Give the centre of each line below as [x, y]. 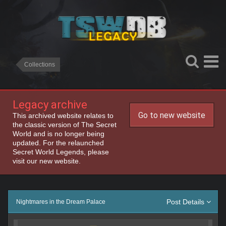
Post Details [186, 202]
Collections [40, 65]
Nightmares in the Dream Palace [61, 202]
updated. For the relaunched [58, 143]
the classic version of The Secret [65, 125]
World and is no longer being [59, 134]
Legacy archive [50, 105]
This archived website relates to [63, 116]
